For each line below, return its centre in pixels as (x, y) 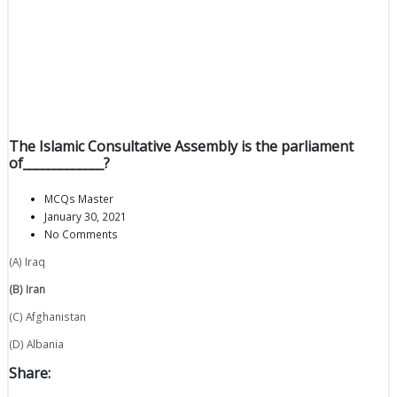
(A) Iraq (27, 262)
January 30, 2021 (86, 217)
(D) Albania (36, 343)
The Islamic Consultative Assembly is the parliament (181, 147)
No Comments (81, 234)
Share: (30, 373)
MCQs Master (79, 199)
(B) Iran (27, 289)
